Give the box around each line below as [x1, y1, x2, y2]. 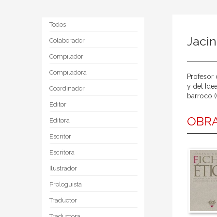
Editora [49, 117, 70, 124]
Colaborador [49, 37, 85, 44]
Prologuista [49, 181, 82, 188]
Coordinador [49, 85, 85, 92]
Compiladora [49, 69, 87, 76]
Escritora [49, 149, 75, 156]
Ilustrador [49, 165, 77, 172]
